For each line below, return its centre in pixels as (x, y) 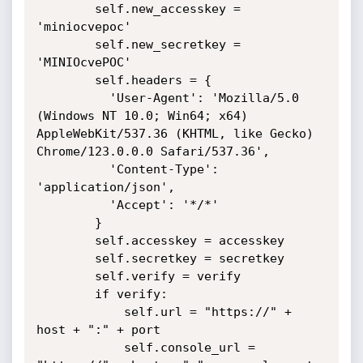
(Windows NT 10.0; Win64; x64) (142, 116)
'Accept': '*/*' (73, 205)
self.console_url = (80, 348)
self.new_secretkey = (65, 45)
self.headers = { (65, 80)
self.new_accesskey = (65, 9)
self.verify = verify (65, 276)
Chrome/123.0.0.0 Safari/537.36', (153, 152)
